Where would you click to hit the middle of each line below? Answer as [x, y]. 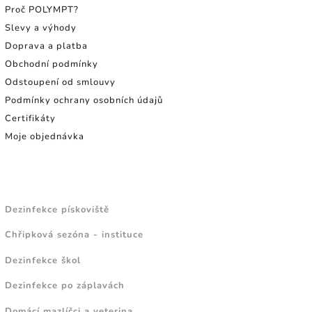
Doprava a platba [46, 46]
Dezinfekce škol [43, 260]
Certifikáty [30, 118]
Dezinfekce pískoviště [57, 209]
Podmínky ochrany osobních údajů [84, 100]
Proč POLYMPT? [42, 10]
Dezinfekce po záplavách [65, 286]
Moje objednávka [45, 136]
